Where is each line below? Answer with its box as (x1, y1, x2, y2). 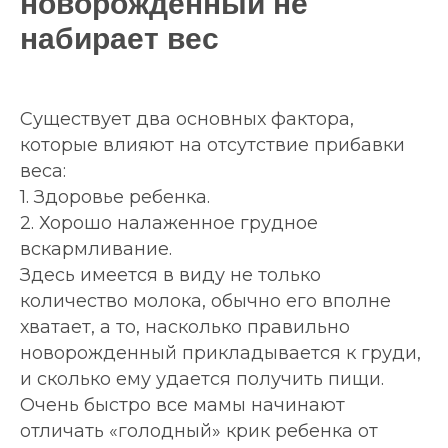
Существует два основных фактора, (20, 108, 354, 131)
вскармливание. (20, 238, 172, 261)
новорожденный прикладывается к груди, (20, 342, 421, 365)
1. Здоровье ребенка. (20, 186, 210, 209)
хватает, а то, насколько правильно (20, 316, 350, 339)
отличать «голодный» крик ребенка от (20, 420, 378, 443)
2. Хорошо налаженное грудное (20, 212, 318, 235)
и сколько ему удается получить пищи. (20, 368, 384, 391)
